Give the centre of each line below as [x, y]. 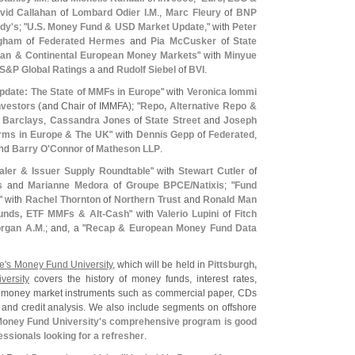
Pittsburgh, [232, 265]
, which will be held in [160, 265]
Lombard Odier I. [111, 13]
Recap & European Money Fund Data [172, 228]
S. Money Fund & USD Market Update [120, 27]
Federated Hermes [82, 41]
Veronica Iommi [222, 92]
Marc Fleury [193, 13]
